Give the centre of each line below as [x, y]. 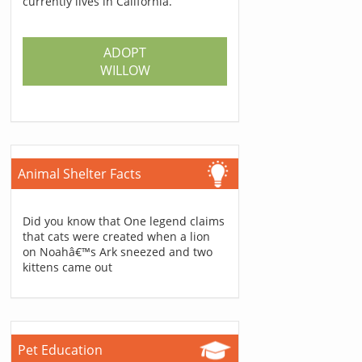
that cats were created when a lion [117, 236]
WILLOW [125, 70]
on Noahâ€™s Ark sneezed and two [118, 252]
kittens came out [68, 267]
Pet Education [61, 350]
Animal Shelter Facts [80, 174]
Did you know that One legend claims [124, 221]
